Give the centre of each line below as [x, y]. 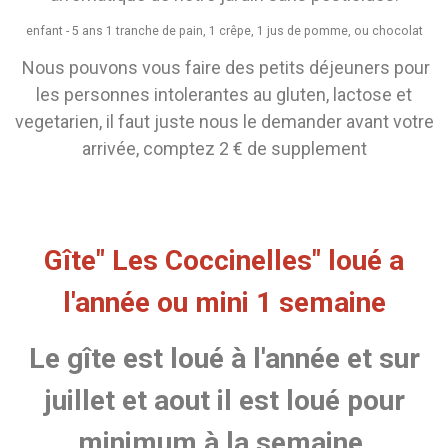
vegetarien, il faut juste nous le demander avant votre [224, 122]
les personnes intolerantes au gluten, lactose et [224, 95]
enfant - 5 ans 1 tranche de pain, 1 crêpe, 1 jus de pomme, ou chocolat [224, 31]
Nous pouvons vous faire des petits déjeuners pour [224, 68]
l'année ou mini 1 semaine [224, 303]
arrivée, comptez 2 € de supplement [224, 149]
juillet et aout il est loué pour [224, 401]
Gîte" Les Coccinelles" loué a [224, 261]
